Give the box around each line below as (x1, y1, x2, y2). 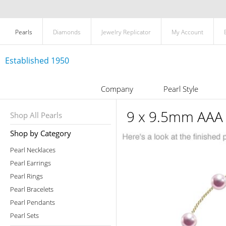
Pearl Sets (10, 211, 39, 220)
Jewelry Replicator (101, 28, 151, 36)
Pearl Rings (10, 172, 43, 181)
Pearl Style (163, 84, 198, 94)
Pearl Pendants (10, 198, 55, 207)
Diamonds (53, 28, 81, 36)
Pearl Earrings (10, 158, 51, 167)
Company (100, 84, 133, 94)
